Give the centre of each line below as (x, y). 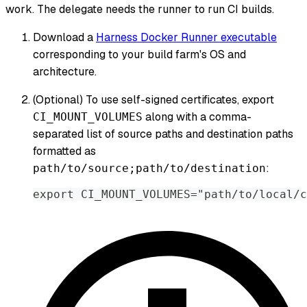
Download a (64, 38)
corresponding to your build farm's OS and (139, 55)
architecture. (65, 72)
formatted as (64, 151)
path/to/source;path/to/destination (149, 169)
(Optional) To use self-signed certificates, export (153, 100)
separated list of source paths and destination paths (163, 134)
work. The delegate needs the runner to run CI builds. (140, 10)
